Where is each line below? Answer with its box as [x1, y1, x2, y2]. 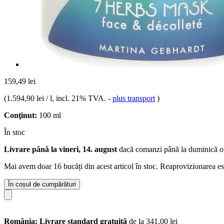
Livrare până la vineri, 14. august [4, 144, 117, 153]
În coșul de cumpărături [8, 180, 76, 188]
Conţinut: [4, 110, 37, 119]
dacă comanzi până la [117, 144, 188, 153]
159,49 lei [4, 76, 35, 85]
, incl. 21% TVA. [52, 93, 108, 102]
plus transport [112, 93, 155, 102]
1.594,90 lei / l [6, 93, 52, 102]
